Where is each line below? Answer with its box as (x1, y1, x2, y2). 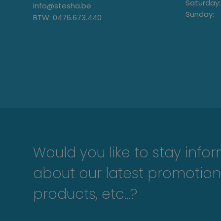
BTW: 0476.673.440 (33, 12, 102, 23)
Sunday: (185, 9, 214, 20)
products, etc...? (33, 184, 137, 204)
